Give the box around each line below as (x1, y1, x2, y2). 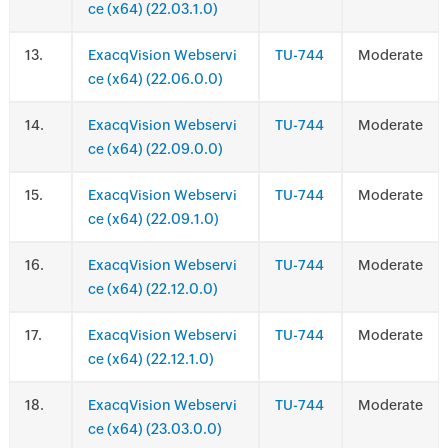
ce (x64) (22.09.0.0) (87, 141, 223, 157)
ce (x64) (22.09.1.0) (87, 211, 219, 227)
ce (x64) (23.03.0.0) (87, 421, 222, 437)
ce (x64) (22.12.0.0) (87, 281, 218, 297)
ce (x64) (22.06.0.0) (87, 71, 223, 87)
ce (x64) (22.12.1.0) (87, 351, 214, 367)
